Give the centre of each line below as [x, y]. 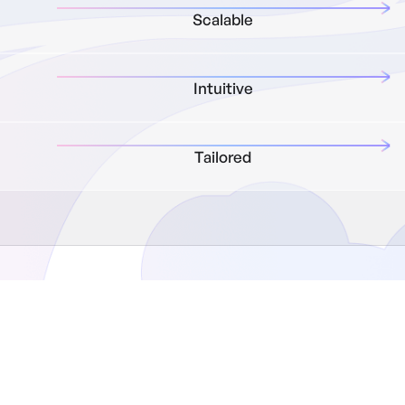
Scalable [223, 20]
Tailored [223, 157]
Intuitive [223, 89]
